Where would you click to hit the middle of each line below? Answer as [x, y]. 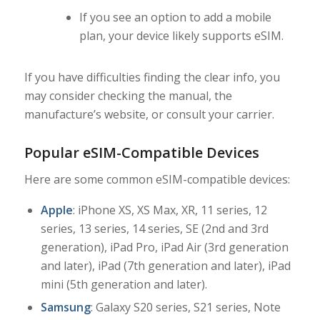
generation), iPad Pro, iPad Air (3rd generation [164, 247]
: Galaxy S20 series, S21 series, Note [185, 307]
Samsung [65, 307]
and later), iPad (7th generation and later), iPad [165, 266]
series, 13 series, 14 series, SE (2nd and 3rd [154, 229]
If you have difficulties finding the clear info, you [152, 77]
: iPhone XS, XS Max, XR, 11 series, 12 [170, 210]
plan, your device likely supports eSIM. [181, 35]
